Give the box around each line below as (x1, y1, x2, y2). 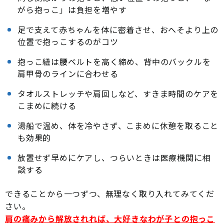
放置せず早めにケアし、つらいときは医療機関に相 (17, 151, 211, 164)
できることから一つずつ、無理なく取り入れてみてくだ (5, 187, 214, 200)
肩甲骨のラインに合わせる (17, 67, 118, 80)
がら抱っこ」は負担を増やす (17, 3, 127, 16)
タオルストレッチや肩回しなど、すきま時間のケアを (17, 87, 219, 100)
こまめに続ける (17, 99, 76, 112)
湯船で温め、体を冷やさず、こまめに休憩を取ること (17, 119, 219, 132)
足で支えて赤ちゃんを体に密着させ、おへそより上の (17, 23, 219, 36)
